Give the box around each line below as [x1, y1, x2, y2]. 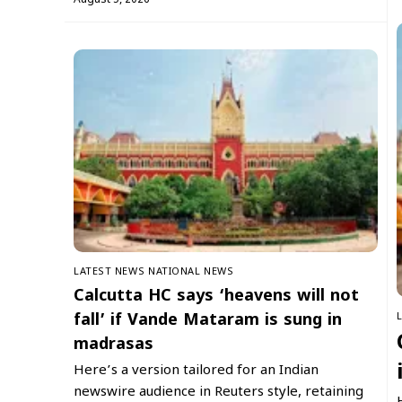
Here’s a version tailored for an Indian [74, 362, 319, 380]
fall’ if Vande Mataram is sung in [74, 310, 342, 331]
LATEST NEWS [74, 265, 145, 278]
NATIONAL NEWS [148, 265, 234, 278]
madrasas [74, 334, 153, 355]
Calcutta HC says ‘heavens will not [74, 285, 359, 307]
